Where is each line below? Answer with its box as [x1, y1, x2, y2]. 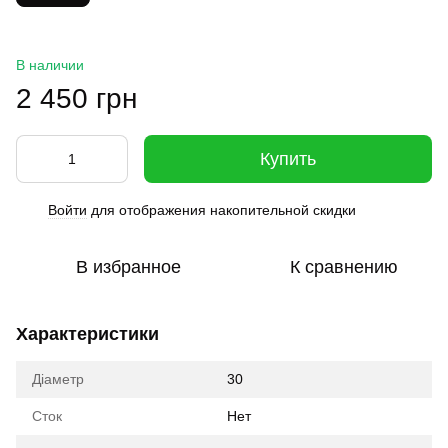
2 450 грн [16, 83, 137, 114]
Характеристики [16, 324, 159, 344]
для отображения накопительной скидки [87, 202, 356, 218]
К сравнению [290, 257, 398, 277]
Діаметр [32, 371, 84, 387]
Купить [260, 149, 316, 169]
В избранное [75, 257, 181, 277]
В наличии [16, 57, 84, 73]
